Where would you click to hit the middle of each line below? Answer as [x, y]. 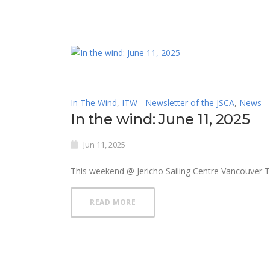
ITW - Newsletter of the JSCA [178, 103]
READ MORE [113, 202]
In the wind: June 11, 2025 [160, 119]
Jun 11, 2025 [104, 145]
